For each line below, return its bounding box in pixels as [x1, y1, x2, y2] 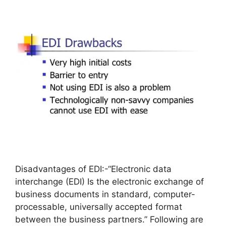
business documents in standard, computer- [15, 189, 195, 200]
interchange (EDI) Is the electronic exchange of [15, 177, 204, 187]
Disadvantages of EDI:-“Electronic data [15, 164, 172, 175]
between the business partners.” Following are [15, 214, 203, 225]
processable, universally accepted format [15, 202, 182, 212]
